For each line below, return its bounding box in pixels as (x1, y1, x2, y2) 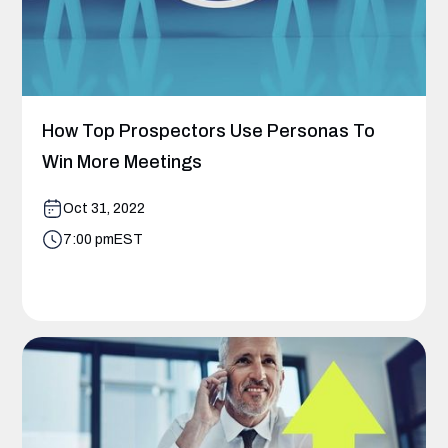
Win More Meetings (42, 151, 203, 172)
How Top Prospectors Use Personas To (42, 120, 376, 141)
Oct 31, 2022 (63, 200, 146, 216)
